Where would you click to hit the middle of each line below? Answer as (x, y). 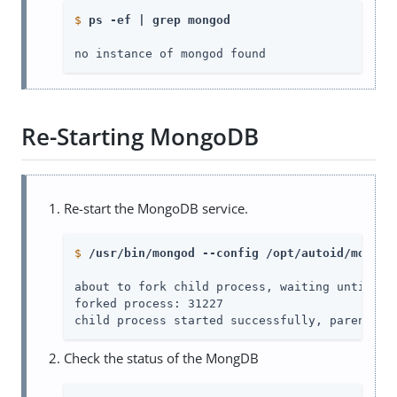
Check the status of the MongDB (161, 358)
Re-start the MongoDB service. (156, 208)
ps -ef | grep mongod (160, 19)
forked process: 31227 (149, 303)
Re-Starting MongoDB (140, 137)
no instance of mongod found (170, 53)
